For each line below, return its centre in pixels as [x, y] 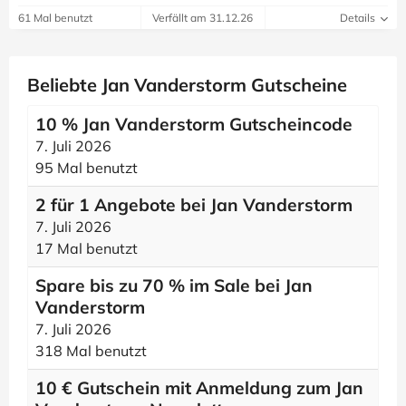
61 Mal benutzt [55, 18]
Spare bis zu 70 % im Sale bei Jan [174, 285]
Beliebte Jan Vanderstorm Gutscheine [187, 85]
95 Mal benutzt [87, 168]
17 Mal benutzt [87, 248]
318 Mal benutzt [91, 351]
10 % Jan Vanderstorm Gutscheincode [194, 124]
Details [358, 18]
